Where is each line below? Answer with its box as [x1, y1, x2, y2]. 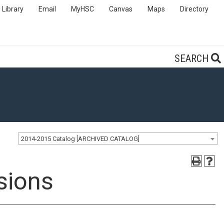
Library [2, 4, 23, 13]
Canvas [109, 4, 132, 13]
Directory [180, 4, 208, 13]
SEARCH [174, 52, 211, 64]
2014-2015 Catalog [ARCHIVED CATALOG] [21, 135, 139, 142]
